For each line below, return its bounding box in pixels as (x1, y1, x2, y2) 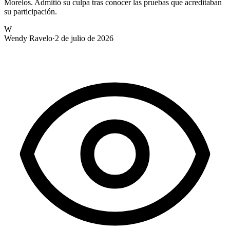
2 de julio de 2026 (55, 33, 113, 43)
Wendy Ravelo (4, 33, 52, 43)
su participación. (4, 7, 57, 16)
